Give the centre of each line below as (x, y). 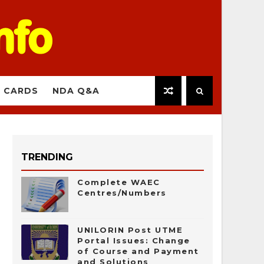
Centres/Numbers (122, 193)
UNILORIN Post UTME (130, 230)
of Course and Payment (138, 251)
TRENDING (47, 157)
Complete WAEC (119, 182)
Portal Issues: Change (134, 240)
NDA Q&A (76, 91)
